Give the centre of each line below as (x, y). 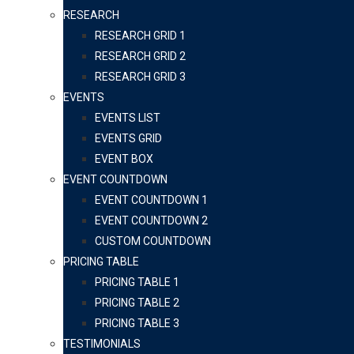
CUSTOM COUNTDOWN (153, 241)
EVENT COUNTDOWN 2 (151, 221)
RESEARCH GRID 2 (140, 56)
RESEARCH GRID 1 (140, 36)
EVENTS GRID (128, 139)
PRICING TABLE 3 (137, 324)
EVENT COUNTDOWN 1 (151, 200)
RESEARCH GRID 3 (140, 77)
